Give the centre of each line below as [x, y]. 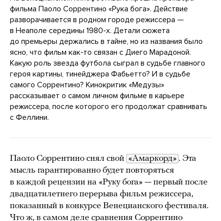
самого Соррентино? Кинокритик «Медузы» [87, 85]
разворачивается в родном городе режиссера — [97, 20]
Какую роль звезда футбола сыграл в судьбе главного [108, 63]
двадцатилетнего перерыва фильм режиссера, [102, 194]
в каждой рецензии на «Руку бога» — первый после [109, 183]
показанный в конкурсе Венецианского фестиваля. [109, 206]
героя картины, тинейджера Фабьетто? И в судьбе [100, 74]
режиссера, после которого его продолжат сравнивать [109, 107]
